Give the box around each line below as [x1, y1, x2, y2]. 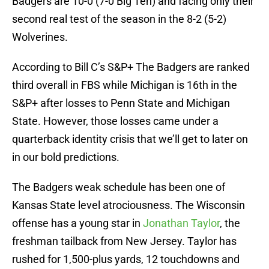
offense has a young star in [12, 217, 143, 230]
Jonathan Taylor [143, 217, 220, 230]
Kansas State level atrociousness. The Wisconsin [12, 199, 245, 212]
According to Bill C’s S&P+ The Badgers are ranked [12, 61, 250, 74]
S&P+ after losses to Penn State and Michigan [12, 97, 230, 110]
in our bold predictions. [12, 151, 119, 164]
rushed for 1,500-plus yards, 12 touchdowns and [12, 253, 240, 266]
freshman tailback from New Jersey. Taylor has [12, 235, 237, 248]
